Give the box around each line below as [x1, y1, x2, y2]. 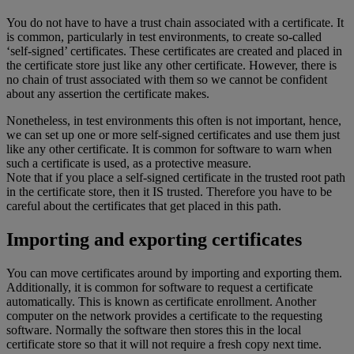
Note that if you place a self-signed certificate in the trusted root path [6, 170, 345, 184]
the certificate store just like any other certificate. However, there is [6, 58, 337, 72]
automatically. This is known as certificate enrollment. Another [6, 294, 316, 308]
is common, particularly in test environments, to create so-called [6, 29, 322, 43]
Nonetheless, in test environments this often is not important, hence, [6, 113, 341, 127]
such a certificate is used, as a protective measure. [6, 156, 251, 170]
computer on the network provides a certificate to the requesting [6, 308, 322, 322]
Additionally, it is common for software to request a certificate [6, 280, 313, 294]
